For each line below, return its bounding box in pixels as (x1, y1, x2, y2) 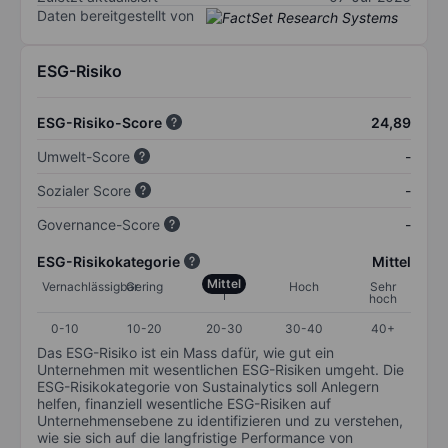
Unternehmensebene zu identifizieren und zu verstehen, (37, 411, 403, 429)
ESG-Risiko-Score (37, 113, 162, 131)
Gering (126, 278, 163, 294)
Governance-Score (37, 215, 160, 233)
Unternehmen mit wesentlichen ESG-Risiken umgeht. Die (37, 360, 404, 378)
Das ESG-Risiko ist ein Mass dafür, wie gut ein (37, 343, 334, 361)
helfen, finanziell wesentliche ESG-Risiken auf (37, 394, 331, 412)
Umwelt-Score (37, 147, 130, 165)
